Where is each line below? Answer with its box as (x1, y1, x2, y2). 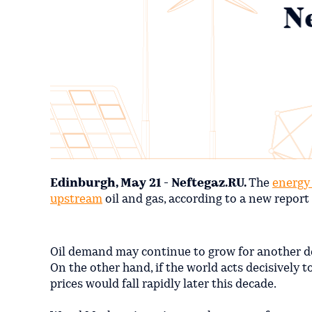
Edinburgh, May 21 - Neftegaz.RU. (50, 178, 249, 190)
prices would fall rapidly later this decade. (50, 279, 276, 291)
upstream (50, 194, 102, 206)
